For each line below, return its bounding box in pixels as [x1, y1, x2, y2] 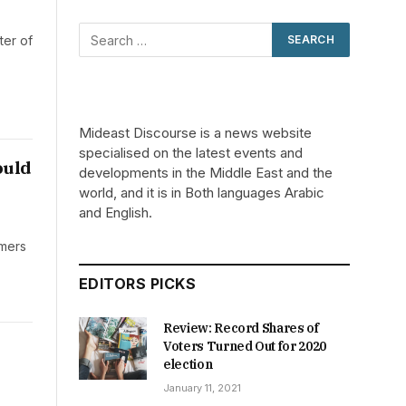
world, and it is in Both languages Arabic [79, 184, 324, 202]
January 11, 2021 [163, 382, 241, 395]
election [163, 356, 213, 373]
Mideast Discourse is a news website [79, 124, 312, 142]
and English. [79, 204, 152, 222]
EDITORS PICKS [79, 275, 197, 294]
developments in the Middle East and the [79, 164, 333, 182]
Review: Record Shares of [163, 320, 319, 337]
